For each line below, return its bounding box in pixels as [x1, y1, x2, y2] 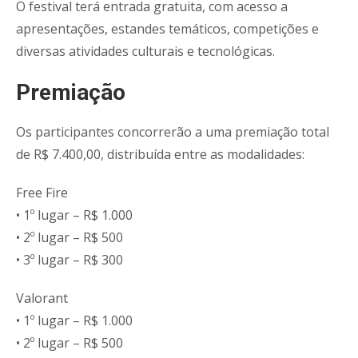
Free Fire [16, 184, 68, 201]
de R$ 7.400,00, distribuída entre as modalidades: [16, 145, 304, 163]
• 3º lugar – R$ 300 [16, 251, 123, 268]
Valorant [16, 289, 68, 307]
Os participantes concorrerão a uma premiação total [16, 123, 329, 141]
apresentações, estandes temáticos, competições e [16, 20, 319, 38]
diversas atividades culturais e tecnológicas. [16, 42, 275, 60]
